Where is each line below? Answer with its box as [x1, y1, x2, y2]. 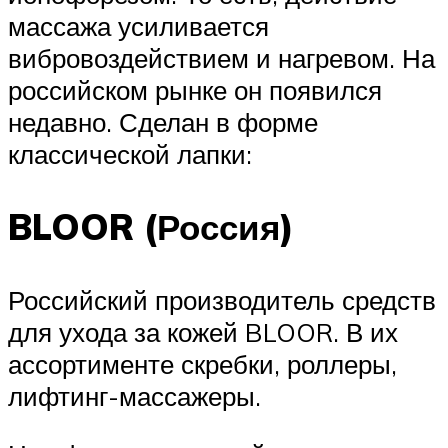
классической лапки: [8, 137, 252, 170]
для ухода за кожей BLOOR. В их [8, 316, 398, 349]
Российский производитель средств [8, 284, 436, 317]
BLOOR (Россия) [8, 204, 294, 249]
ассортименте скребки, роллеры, [8, 348, 397, 381]
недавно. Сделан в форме [8, 105, 318, 138]
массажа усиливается [8, 9, 269, 42]
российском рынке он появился [8, 73, 382, 106]
